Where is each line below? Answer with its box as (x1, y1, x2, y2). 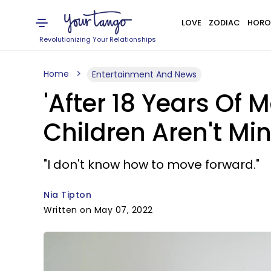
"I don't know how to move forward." (44, 156, 260, 173)
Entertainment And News (92, 68, 197, 80)
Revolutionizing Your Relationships (39, 34, 157, 44)
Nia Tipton (44, 189, 91, 201)
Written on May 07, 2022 (44, 204, 153, 216)
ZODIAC (208, 17, 240, 28)
